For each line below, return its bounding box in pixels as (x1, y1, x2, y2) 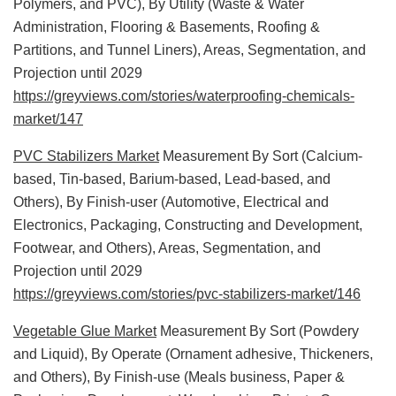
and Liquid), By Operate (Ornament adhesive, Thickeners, (13, 346, 373, 362)
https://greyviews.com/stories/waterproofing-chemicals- (13, 88, 354, 103)
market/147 (13, 110, 83, 126)
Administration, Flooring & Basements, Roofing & (13, 19, 320, 34)
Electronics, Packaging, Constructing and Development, (13, 217, 362, 232)
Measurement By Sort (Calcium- (159, 148, 362, 164)
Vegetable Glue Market (13, 323, 156, 339)
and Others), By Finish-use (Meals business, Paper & (13, 369, 345, 385)
